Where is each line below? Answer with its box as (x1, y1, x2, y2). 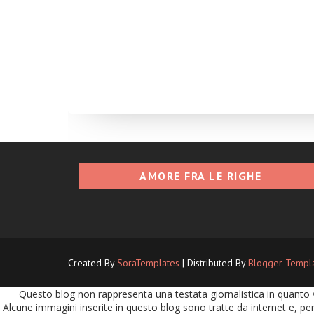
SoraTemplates (117, 256, 179, 269)
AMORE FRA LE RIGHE (139, 168, 261, 183)
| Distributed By (179, 256, 248, 269)
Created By (68, 256, 117, 269)
